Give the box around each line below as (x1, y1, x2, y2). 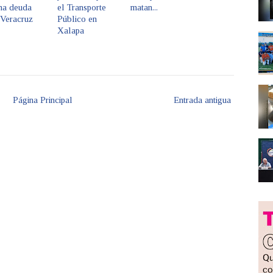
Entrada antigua (174, 95, 231, 105)
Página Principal (13, 95, 73, 105)
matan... (130, 2, 158, 12)
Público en (57, 14, 97, 24)
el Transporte (57, 2, 106, 12)
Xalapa (57, 26, 84, 35)
